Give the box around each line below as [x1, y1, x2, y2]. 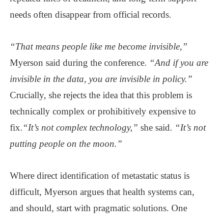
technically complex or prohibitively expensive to [10, 106, 196, 116]
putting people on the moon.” [10, 138, 122, 149]
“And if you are [149, 57, 208, 68]
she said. [138, 122, 175, 133]
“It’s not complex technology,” [23, 122, 138, 133]
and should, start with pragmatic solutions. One [10, 202, 187, 213]
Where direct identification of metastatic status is [10, 170, 190, 181]
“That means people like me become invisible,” [10, 41, 188, 52]
